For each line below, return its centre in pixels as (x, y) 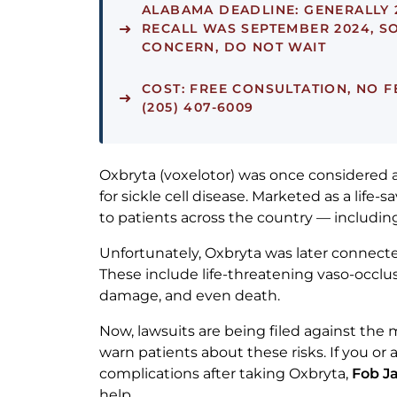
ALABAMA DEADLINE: (221, 10)
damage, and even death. (190, 296)
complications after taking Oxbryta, (226, 374)
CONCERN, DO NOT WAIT (234, 47)
